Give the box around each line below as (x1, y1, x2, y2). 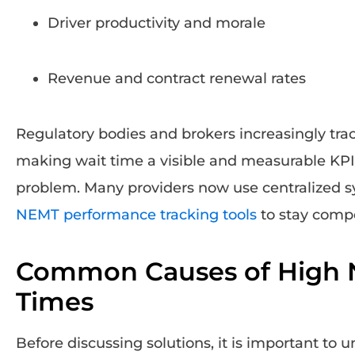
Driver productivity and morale (48, 13, 265, 32)
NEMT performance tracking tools (16, 205, 257, 223)
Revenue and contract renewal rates (48, 69, 306, 87)
